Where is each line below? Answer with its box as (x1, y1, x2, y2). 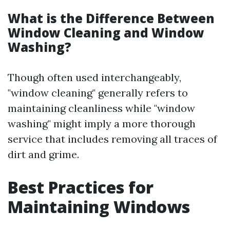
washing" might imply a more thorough (8, 117, 196, 130)
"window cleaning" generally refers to (8, 86, 188, 99)
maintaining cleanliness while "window (8, 102, 195, 114)
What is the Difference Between (8, 10, 215, 27)
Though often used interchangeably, (8, 71, 181, 84)
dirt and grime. (8, 148, 79, 161)
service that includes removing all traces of (8, 132, 217, 145)
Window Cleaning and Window (8, 24, 204, 41)
